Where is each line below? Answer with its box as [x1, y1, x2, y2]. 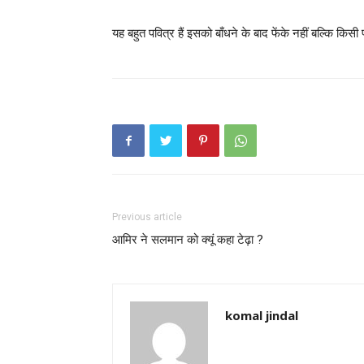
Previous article [112, 211, 182, 223]
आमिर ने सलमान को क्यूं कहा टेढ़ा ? [112, 232, 263, 248]
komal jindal [225, 307, 298, 324]
